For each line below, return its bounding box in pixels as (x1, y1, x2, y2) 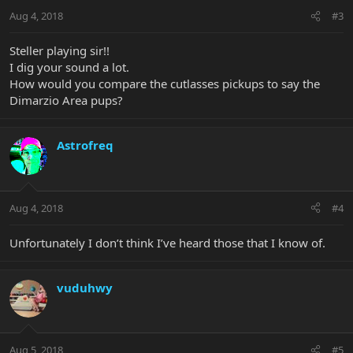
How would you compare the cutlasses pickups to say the (9, 76, 320, 92)
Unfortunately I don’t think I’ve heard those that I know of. (9, 234, 325, 251)
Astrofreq (57, 137, 113, 154)
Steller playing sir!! (9, 43, 110, 59)
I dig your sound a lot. (9, 59, 129, 76)
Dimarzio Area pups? (9, 92, 123, 109)
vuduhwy (57, 279, 113, 295)
